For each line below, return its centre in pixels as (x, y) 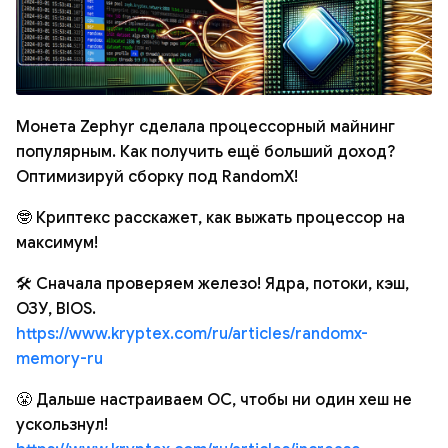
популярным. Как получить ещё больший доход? (205, 152)
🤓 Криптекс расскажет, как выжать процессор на (210, 218)
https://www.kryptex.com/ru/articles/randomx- (192, 334)
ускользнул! (62, 425)
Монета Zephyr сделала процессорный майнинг (205, 127)
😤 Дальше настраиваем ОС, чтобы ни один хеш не (214, 400)
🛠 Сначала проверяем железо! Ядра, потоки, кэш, (212, 284)
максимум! (57, 243)
